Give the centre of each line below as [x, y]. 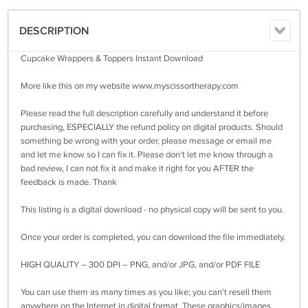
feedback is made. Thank [69, 183]
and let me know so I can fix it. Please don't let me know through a [147, 155]
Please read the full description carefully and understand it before [144, 114]
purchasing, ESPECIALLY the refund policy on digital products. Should [152, 128]
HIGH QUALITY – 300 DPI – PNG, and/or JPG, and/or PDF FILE [140, 265]
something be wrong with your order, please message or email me [146, 141]
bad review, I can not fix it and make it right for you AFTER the [137, 169]
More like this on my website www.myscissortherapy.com [130, 86]
